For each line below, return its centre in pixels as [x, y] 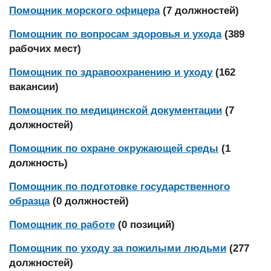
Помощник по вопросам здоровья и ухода [115, 34]
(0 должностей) [91, 201]
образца [29, 201]
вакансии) [34, 87]
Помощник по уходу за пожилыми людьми [118, 248]
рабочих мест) [45, 49]
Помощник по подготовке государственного [119, 187]
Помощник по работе [62, 225]
